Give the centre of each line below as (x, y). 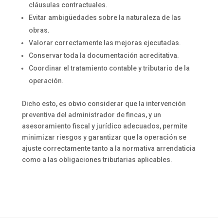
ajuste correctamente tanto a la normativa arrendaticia (109, 148)
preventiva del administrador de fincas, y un (91, 115)
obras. (39, 30)
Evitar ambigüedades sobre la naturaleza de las (105, 17)
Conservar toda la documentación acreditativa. (104, 55)
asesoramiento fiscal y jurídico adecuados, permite (104, 126)
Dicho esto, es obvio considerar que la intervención (104, 103)
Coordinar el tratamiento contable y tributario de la (109, 68)
